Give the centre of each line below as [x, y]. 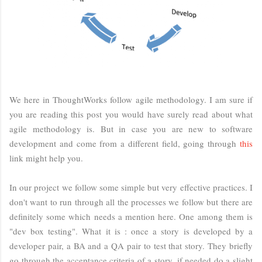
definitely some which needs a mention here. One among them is [131, 216]
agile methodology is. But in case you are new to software [131, 128]
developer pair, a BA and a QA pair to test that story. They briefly [131, 245]
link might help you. [48, 158]
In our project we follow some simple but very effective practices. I [131, 187]
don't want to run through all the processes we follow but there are [131, 201]
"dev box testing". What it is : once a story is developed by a [131, 231]
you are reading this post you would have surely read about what [131, 114]
